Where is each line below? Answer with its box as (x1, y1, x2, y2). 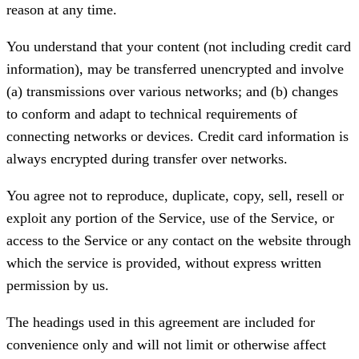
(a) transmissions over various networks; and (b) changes (6, 83, 338, 100)
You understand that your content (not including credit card (6, 38, 351, 55)
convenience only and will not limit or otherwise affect (6, 337, 326, 353)
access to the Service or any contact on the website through (6, 232, 351, 249)
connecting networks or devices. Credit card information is (6, 128, 349, 145)
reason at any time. (6, 2, 117, 18)
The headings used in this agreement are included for (6, 314, 315, 331)
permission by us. (6, 277, 109, 294)
